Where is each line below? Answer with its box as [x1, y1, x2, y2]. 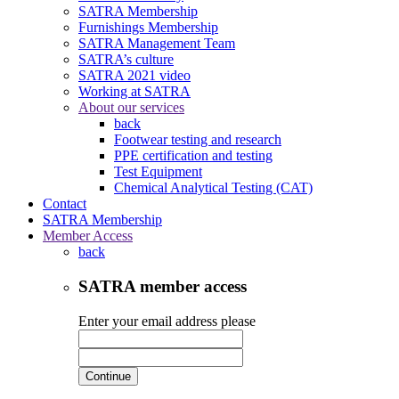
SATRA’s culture [78, 52, 174, 68]
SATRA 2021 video [78, 68, 191, 84]
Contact [43, 196, 86, 212]
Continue [85, 369, 131, 383]
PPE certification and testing [114, 148, 273, 164]
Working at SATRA [78, 84, 191, 100]
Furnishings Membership [78, 20, 218, 36]
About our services [78, 100, 184, 116]
